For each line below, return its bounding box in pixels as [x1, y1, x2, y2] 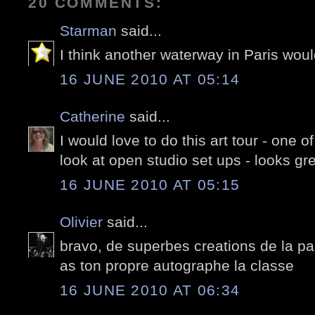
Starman [60, 22, 117, 39]
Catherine [60, 108, 125, 124]
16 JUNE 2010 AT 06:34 [60, 281, 240, 298]
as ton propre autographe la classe [60, 257, 294, 274]
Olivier [60, 213, 103, 230]
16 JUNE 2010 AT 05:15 [60, 176, 240, 193]
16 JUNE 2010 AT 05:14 [60, 70, 240, 87]
